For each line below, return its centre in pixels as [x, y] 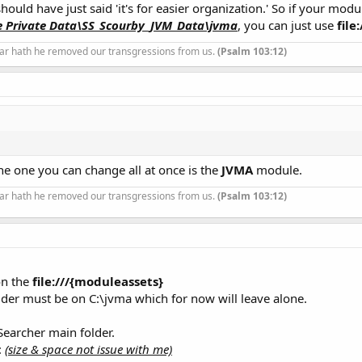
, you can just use [287, 25]
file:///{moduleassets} [98, 282]
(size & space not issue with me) [88, 349]
